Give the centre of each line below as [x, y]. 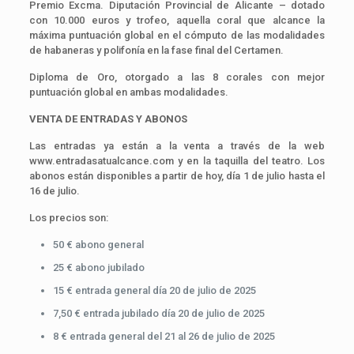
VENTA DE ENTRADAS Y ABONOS [108, 119]
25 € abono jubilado [100, 267]
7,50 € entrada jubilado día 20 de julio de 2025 [158, 313]
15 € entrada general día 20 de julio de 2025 [154, 290]
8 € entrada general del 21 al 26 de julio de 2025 [164, 336]
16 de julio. [55, 190]
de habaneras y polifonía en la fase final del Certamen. [156, 50]
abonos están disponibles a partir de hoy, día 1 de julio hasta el [177, 175]
